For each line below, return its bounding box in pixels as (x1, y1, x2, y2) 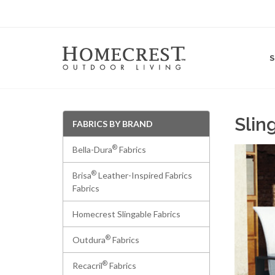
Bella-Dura (72, 144, 112, 155)
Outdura (72, 234, 106, 245)
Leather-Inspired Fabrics (96, 170, 192, 180)
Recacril (72, 260, 103, 271)
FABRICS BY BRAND (72, 118, 153, 129)
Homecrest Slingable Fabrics (72, 209, 180, 219)
